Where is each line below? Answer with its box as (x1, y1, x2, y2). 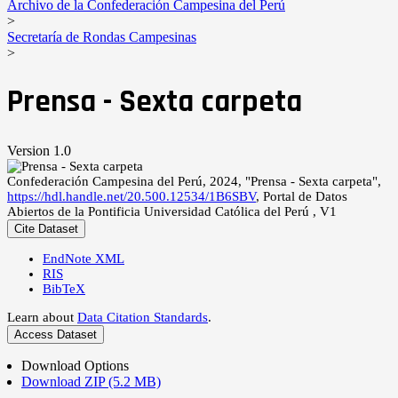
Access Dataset (14, 327, 97, 341)
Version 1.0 (7, 142, 71, 158)
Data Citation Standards (77, 309, 208, 324)
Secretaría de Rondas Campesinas (7, 29, 196, 44)
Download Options (21, 357, 129, 373)
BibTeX (43, 281, 85, 296)
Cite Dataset (14, 221, 78, 235)
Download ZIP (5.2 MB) (21, 373, 161, 389)
